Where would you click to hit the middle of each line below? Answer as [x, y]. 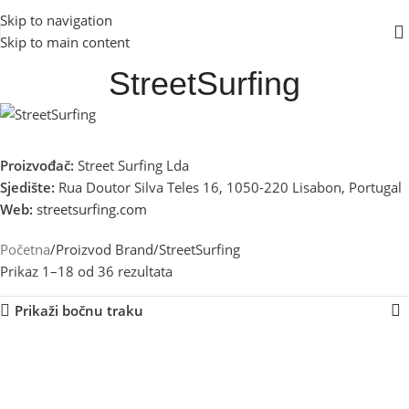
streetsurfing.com [92, 209]
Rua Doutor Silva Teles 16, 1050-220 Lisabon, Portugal [228, 187]
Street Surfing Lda [131, 165]
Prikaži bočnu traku [79, 310]
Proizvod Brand [105, 249]
